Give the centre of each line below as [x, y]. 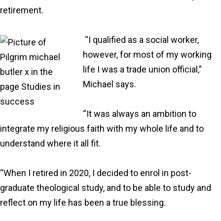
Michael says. [110, 84]
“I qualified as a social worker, [141, 40]
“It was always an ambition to [140, 114]
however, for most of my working [147, 55]
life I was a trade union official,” [142, 69]
